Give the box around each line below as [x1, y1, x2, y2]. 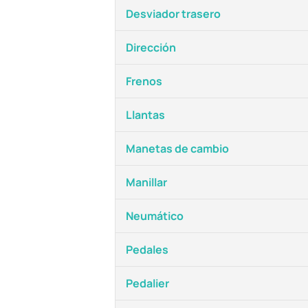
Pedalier [126, 276, 169, 291]
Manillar [126, 175, 167, 190]
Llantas [126, 107, 165, 122]
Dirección [126, 40, 176, 55]
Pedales [126, 242, 168, 257]
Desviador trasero [126, 6, 221, 21]
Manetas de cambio [126, 141, 229, 156]
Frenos [126, 74, 162, 89]
